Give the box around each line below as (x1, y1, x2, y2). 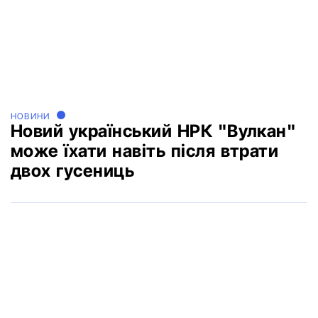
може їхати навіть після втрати (11, 141, 279, 162)
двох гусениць (11, 160, 135, 182)
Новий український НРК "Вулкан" (11, 121, 297, 142)
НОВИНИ (11, 111, 50, 122)
